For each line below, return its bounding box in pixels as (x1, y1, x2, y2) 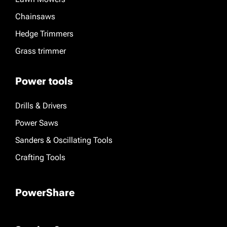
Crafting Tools (15, 153, 65, 162)
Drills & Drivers (15, 101, 67, 110)
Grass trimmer (15, 46, 66, 56)
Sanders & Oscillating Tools (15, 135, 112, 145)
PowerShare (15, 186, 74, 199)
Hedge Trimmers (15, 29, 73, 39)
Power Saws (15, 118, 58, 128)
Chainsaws (15, 12, 55, 21)
